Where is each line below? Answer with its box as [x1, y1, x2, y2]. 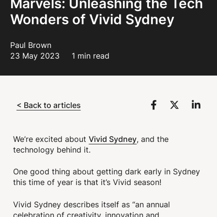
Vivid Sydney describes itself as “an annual [13, 199, 170, 210]
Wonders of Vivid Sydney [10, 9, 175, 29]
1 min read [72, 50, 110, 61]
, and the [137, 134, 169, 144]
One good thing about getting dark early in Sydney [13, 166, 201, 177]
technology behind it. [13, 144, 91, 155]
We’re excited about [13, 134, 89, 144]
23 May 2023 [10, 50, 62, 61]
